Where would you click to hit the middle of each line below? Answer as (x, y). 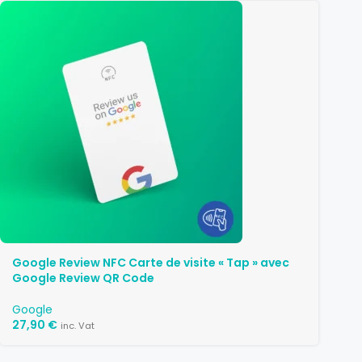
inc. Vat (78, 326)
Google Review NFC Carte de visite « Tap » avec (151, 263)
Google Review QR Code (83, 278)
